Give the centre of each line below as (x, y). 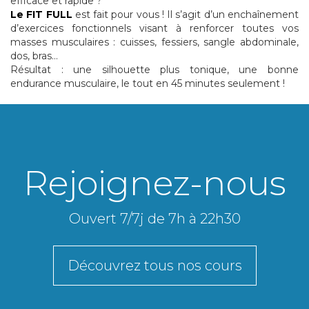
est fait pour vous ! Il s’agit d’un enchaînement (186, 15)
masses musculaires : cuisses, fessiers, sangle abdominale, (154, 42)
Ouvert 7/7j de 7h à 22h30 (154, 219)
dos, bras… (34, 56)
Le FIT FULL (41, 15)
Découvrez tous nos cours (154, 266)
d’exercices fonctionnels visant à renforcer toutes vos (154, 29)
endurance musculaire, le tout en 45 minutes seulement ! (148, 84)
